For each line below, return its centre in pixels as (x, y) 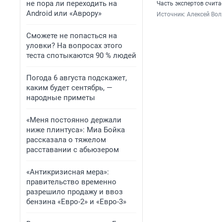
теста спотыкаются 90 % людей (81, 55)
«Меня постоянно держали (74, 120)
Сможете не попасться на (72, 36)
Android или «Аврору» (64, 13)
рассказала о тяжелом (66, 140)
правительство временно (71, 182)
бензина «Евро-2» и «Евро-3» (76, 202)
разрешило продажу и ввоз (75, 192)
